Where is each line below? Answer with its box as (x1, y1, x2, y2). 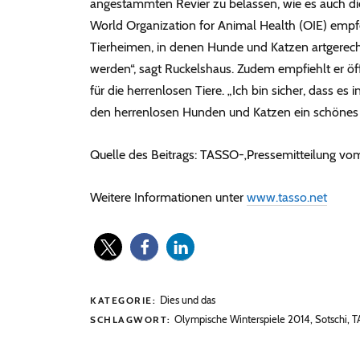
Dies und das (159, 292, 215, 306)
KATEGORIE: (90, 293, 160, 306)
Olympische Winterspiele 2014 (174, 312, 310, 325)
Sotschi (315, 312, 347, 325)
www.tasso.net (247, 189, 327, 205)
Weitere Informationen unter (90, 189, 247, 205)
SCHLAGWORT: (90, 313, 174, 325)
